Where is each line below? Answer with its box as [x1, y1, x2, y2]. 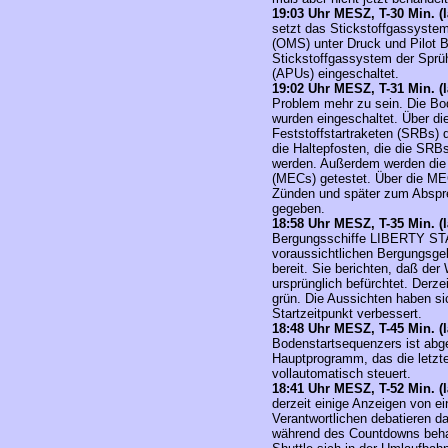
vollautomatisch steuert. [272, 366, 411, 381]
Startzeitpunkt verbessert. [272, 306, 422, 321]
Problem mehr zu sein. [272, 96, 407, 111]
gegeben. [272, 201, 325, 216]
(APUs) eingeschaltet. [272, 66, 399, 81]
